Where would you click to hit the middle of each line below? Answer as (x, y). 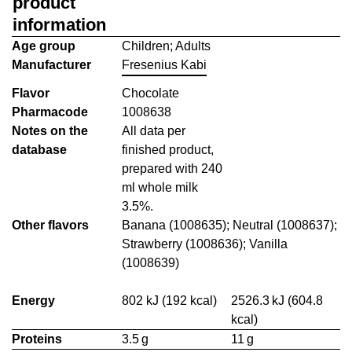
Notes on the (50, 131)
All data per (154, 131)
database (39, 150)
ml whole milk (160, 187)
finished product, (168, 150)
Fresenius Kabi (165, 65)
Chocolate (151, 93)
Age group (44, 46)
